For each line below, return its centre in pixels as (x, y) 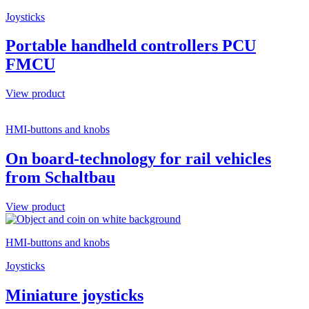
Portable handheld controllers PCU (131, 46)
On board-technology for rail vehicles (138, 159)
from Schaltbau (60, 178)
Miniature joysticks (74, 296)
